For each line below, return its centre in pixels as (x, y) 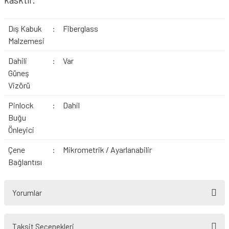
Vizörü (19, 85)
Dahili (17, 61)
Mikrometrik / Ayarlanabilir (107, 150)
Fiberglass (80, 28)
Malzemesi (26, 41)
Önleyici (21, 130)
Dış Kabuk (25, 28)
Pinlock (21, 105)
